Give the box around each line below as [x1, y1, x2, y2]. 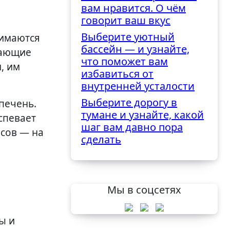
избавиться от [81, 67, 154, 81]
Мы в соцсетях [107, 183, 181, 197]
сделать [81, 132, 121, 147]
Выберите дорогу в [81, 95, 177, 110]
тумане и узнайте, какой [81, 108, 204, 122]
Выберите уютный [81, 30, 175, 44]
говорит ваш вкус [81, 13, 170, 28]
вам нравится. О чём [81, 1, 186, 15]
